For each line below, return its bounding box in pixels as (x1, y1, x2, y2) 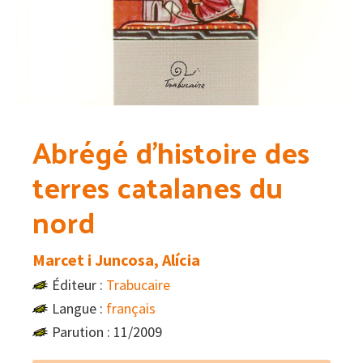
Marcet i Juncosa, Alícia (32, 250, 200, 271)
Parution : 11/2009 (52, 322, 162, 342)
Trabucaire (106, 275, 170, 295)
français (106, 299, 156, 318)
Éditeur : (52, 275, 106, 295)
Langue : (52, 299, 106, 318)
